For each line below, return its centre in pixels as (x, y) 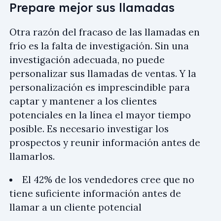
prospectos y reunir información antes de (105, 142)
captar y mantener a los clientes (83, 101)
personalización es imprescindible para (100, 87)
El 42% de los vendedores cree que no (108, 179)
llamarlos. (32, 156)
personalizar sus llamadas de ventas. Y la (103, 73)
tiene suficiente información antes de (95, 193)
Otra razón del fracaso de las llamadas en (105, 32)
